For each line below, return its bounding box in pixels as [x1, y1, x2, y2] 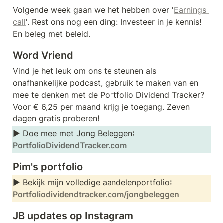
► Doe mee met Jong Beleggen [13, 128, 132, 138]
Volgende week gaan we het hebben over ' [13, 4, 174, 15]
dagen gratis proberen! [13, 113, 99, 123]
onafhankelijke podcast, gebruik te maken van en [13, 77, 198, 88]
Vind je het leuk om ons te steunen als [13, 65, 156, 76]
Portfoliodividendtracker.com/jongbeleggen [13, 189, 179, 199]
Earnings [174, 4, 206, 15]
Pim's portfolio [13, 160, 83, 173]
